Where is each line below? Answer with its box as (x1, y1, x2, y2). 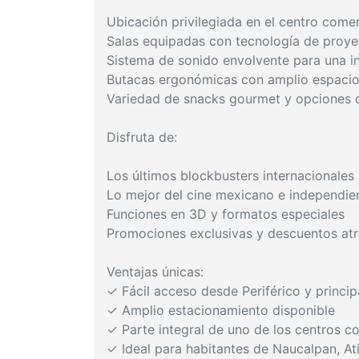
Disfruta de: (107, 128, 177, 145)
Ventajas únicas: (107, 263, 204, 280)
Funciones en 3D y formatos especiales (107, 205, 345, 222)
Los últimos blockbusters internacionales (107, 167, 354, 184)
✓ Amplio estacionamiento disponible (107, 301, 335, 318)
